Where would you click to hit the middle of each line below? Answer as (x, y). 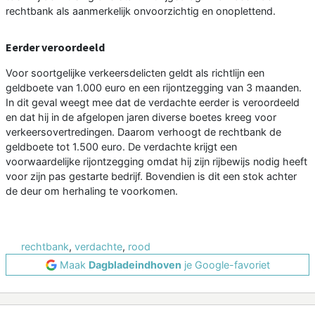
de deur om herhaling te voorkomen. (92, 191)
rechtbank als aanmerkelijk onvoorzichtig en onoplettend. (141, 11)
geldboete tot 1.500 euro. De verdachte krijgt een (121, 147)
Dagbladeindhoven (135, 265)
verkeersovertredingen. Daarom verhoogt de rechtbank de (143, 132)
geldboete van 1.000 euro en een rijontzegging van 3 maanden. (154, 88)
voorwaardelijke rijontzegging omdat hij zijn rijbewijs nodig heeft (156, 162)
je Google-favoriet (225, 265)
